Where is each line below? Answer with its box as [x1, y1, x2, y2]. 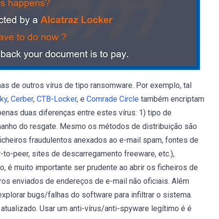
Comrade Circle [87, 94, 139, 104]
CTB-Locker [37, 94, 77, 104]
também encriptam [139, 94, 204, 104]
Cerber [11, 94, 33, 104]
